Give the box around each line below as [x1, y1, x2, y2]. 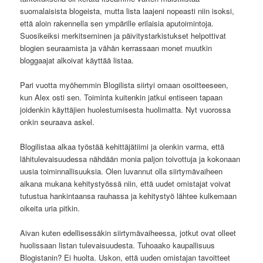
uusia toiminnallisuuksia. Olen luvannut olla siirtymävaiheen [20, 165, 223, 177]
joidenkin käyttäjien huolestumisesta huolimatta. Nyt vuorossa [20, 103, 231, 115]
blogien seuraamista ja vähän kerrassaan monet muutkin [20, 42, 213, 53]
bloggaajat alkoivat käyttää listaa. [20, 54, 134, 66]
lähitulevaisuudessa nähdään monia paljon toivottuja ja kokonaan [20, 153, 241, 164]
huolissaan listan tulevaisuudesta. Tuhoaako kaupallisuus [20, 240, 215, 251]
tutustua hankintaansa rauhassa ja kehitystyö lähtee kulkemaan [20, 190, 237, 201]
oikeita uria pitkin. [20, 202, 80, 214]
